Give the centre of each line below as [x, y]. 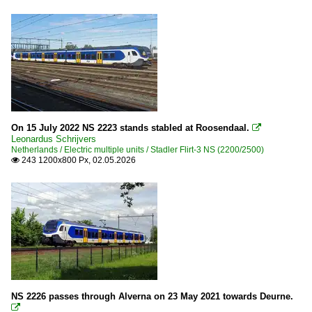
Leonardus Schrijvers [54, 139]
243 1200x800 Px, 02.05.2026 [78, 160]
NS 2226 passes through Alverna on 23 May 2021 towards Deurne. [152, 296]
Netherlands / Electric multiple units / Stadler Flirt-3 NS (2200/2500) [138, 149]
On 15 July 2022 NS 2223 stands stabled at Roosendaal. [132, 127]
